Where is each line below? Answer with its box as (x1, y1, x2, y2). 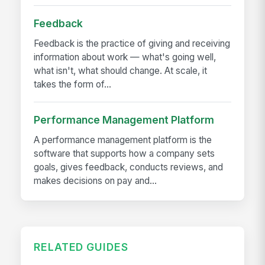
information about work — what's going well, (34, 51, 216, 63)
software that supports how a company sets (34, 148, 215, 160)
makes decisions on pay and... (34, 175, 157, 187)
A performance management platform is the (34, 134, 212, 146)
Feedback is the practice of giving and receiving (34, 38, 231, 50)
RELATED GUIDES (34, 241, 128, 254)
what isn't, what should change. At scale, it (34, 65, 208, 77)
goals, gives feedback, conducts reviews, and (34, 161, 224, 173)
